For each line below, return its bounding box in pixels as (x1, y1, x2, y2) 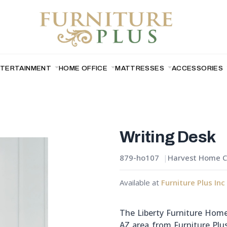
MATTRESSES (115, 64, 166, 72)
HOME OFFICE (59, 64, 109, 72)
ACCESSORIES (171, 64, 225, 72)
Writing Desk (120, 128, 216, 146)
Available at (120, 177, 161, 187)
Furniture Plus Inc (161, 177, 225, 187)
